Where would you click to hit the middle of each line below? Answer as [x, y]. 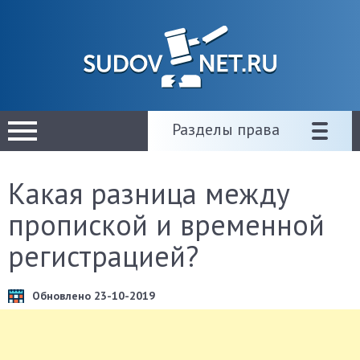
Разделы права [226, 129]
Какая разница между [149, 193]
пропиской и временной [166, 225]
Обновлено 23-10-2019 [94, 296]
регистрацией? [103, 256]
